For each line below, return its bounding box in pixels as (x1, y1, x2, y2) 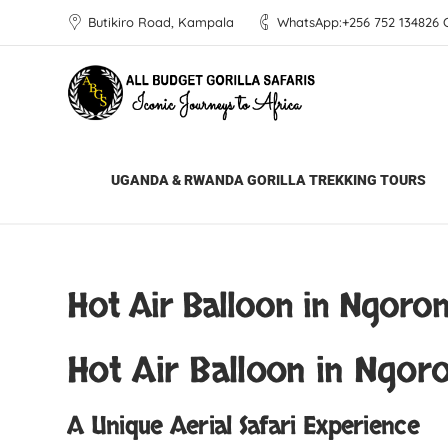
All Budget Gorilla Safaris (67, 169, 276, 190)
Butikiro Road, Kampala (88, 14, 234, 30)
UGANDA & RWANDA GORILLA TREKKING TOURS (111, 172, 426, 188)
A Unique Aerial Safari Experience (67, 409, 419, 443)
